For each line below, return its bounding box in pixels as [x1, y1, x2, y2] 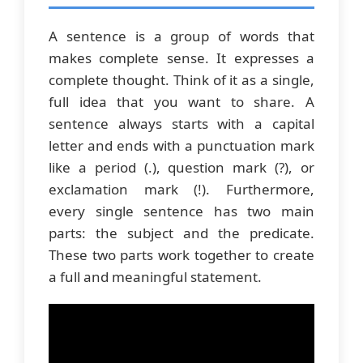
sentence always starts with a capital [49, 114, 314, 134]
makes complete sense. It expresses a [49, 49, 314, 68]
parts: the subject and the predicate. [49, 224, 314, 243]
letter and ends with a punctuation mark [49, 136, 314, 156]
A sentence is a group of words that [49, 27, 314, 46]
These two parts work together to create [49, 246, 314, 265]
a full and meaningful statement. [49, 267, 262, 287]
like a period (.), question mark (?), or [49, 158, 314, 177]
